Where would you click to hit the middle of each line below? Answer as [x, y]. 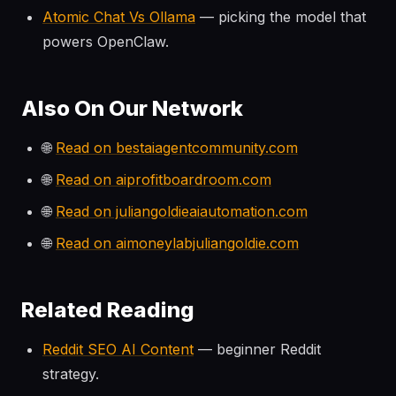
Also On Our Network [132, 108]
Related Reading [108, 310]
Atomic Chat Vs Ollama [119, 17]
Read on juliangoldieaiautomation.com [182, 211]
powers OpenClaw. [106, 42]
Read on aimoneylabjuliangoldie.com [177, 243]
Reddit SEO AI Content [118, 349]
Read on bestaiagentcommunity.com [177, 148]
